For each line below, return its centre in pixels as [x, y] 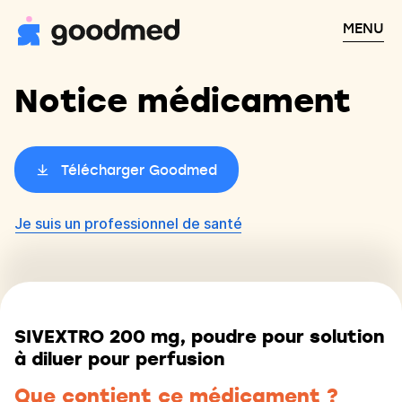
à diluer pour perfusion [119, 358]
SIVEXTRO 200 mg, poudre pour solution [199, 336]
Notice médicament [183, 99]
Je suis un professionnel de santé [128, 223]
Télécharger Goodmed [139, 170]
